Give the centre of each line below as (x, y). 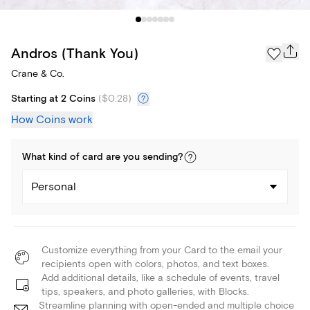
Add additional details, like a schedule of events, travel (161, 278)
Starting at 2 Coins (53, 99)
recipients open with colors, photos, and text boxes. (155, 264)
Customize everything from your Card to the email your (162, 250)
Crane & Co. (38, 74)
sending (160, 157)
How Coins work (52, 120)
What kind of (52, 157)
